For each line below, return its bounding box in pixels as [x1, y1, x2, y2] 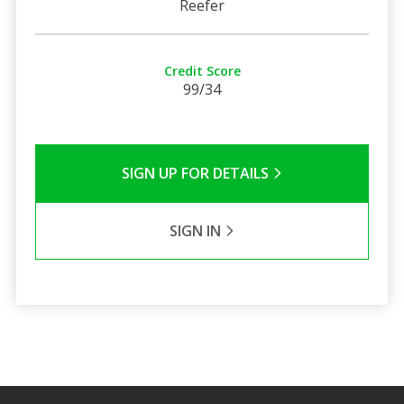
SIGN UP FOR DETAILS [121, 162, 272, 183]
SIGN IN [169, 220, 225, 241]
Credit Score [163, 61, 241, 79]
